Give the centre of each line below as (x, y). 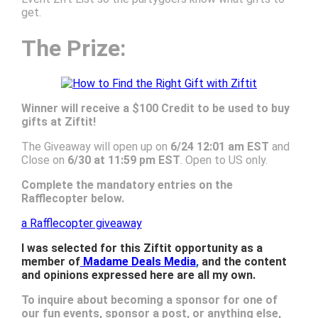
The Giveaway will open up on (95, 147)
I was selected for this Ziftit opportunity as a (142, 248)
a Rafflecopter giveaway (81, 224)
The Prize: (73, 48)
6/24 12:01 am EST (219, 147)
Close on (44, 160)
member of (50, 262)
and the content (244, 262)
